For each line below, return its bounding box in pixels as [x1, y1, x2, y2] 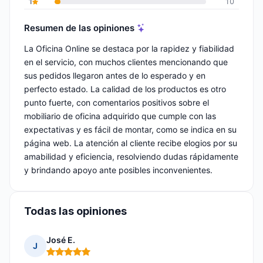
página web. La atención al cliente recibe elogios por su [24, 138, 237, 149]
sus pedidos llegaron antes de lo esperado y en [24, 70, 205, 81]
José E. [46, 235, 75, 245]
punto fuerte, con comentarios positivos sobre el [24, 97, 209, 108]
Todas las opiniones [24, 205, 127, 218]
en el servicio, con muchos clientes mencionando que [24, 57, 228, 68]
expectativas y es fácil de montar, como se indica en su [24, 124, 237, 135]
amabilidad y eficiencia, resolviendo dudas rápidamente [24, 151, 238, 162]
